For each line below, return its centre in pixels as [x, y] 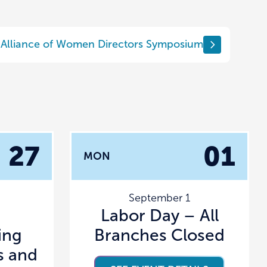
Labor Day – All [159, 215]
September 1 [160, 198]
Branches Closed [160, 235]
